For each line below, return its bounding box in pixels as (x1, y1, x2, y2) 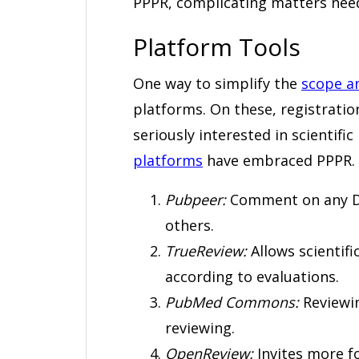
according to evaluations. (165, 266, 339, 286)
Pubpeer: (165, 189, 226, 209)
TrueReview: (165, 240, 251, 260)
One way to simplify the (133, 73, 301, 93)
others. (165, 215, 214, 235)
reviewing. (165, 317, 235, 337)
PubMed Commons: (165, 292, 299, 312)
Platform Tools (133, 30, 301, 63)
